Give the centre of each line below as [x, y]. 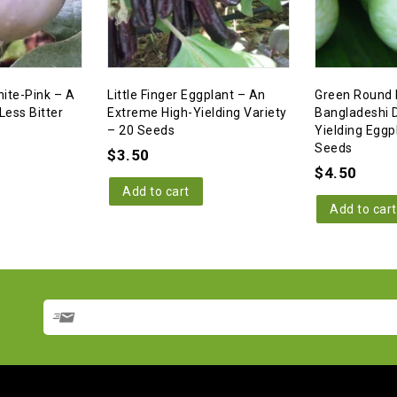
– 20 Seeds [141, 130]
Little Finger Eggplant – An [187, 94]
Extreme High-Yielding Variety [197, 112]
